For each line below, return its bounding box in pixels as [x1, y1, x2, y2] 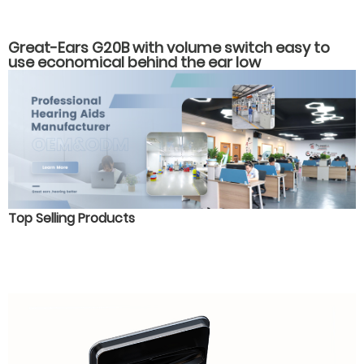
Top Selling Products [8, 209, 135, 228]
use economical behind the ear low [8, 52, 261, 73]
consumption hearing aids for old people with [8, 67, 337, 88]
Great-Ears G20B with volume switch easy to [8, 37, 330, 58]
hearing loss [8, 81, 96, 102]
